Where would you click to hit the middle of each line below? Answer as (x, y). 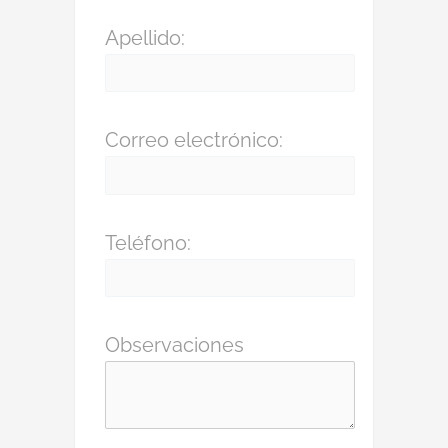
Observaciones (174, 345)
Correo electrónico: (194, 140)
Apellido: (145, 37)
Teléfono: (148, 242)
